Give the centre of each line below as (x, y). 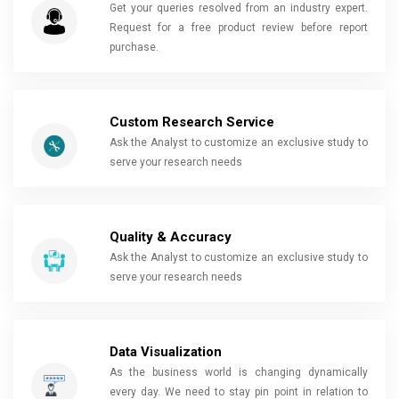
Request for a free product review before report (238, 28)
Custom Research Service (191, 122)
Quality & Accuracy (170, 237)
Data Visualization (165, 352)
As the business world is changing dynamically (238, 372)
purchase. (134, 47)
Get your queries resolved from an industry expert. (238, 8)
